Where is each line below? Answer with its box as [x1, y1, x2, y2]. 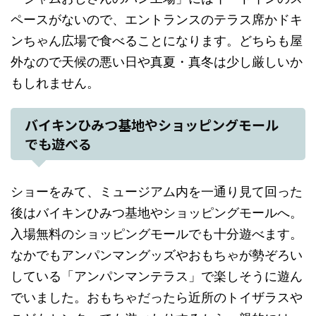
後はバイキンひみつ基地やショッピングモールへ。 [11, 205, 303, 221]
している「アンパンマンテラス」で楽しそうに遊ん [11, 269, 303, 284]
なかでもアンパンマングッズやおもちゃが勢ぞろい [11, 248, 303, 263]
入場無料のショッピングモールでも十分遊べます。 [11, 226, 303, 242]
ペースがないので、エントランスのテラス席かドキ [11, 12, 303, 28]
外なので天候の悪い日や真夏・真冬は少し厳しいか [11, 54, 303, 70]
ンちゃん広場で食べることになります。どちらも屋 [11, 33, 303, 49]
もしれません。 [11, 75, 99, 91]
